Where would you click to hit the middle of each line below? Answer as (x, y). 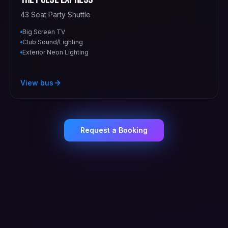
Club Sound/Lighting (52, 42)
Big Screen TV (44, 32)
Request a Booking (114, 130)
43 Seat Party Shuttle (55, 15)
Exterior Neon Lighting (55, 52)
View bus (37, 82)
